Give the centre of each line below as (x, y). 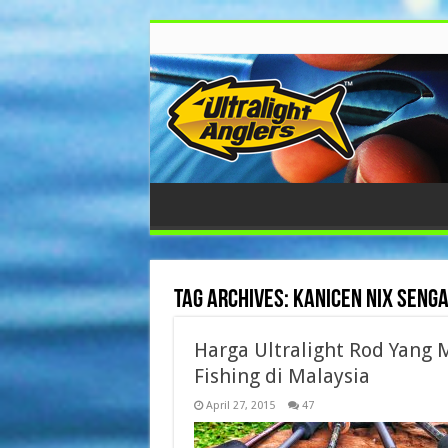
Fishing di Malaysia (281, 376)
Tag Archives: (233, 300)
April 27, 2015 (240, 405)
